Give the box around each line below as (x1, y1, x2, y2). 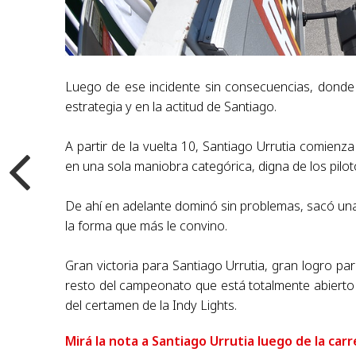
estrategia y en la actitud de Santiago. (65, 97, 277, 115)
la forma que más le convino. (65, 216, 228, 234)
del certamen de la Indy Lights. (65, 296, 238, 314)
